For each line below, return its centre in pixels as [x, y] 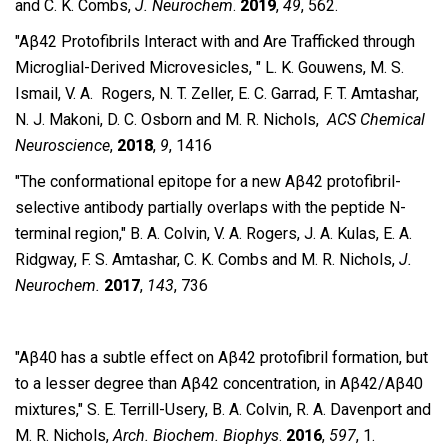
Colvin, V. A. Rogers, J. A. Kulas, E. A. [288, 233]
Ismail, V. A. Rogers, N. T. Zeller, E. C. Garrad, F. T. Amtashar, [217, 93]
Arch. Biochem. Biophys [196, 435]
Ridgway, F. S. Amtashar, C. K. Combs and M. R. [175, 259]
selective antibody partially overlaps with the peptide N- [210, 207]
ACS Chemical [376, 119]
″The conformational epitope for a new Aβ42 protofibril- [208, 181]
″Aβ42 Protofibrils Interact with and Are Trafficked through [215, 41]
